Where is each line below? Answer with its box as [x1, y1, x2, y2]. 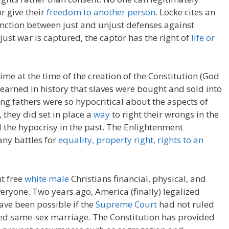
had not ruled [157, 198, 214, 210]
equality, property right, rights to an [58, 134, 203, 146]
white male [25, 172, 69, 185]
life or [191, 31, 215, 43]
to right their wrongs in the [110, 108, 219, 120]
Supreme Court [96, 198, 157, 210]
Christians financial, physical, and [69, 172, 206, 185]
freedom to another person [47, 6, 155, 18]
